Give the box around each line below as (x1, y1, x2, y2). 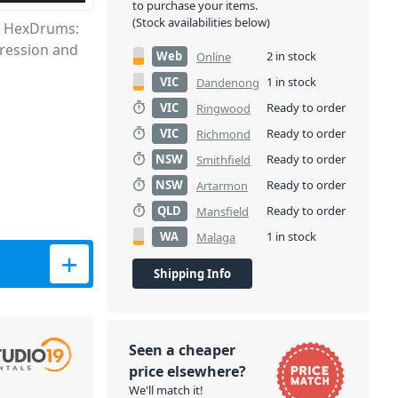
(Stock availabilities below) (131, 14, 270, 30)
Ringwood (195, 100, 251, 116)
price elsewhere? (128, 362, 246, 381)
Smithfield (195, 152, 251, 168)
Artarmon (195, 178, 248, 194)
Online (195, 49, 231, 65)
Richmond (195, 126, 251, 142)
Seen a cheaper (128, 340, 235, 360)
